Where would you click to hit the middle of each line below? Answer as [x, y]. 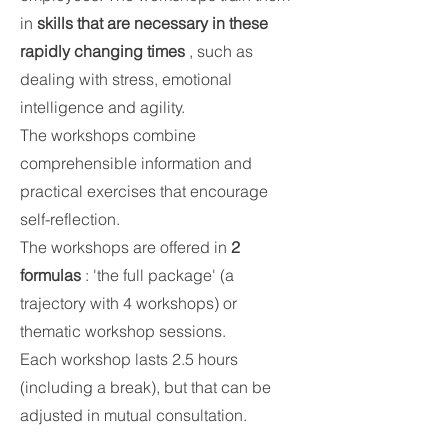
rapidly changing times [102, 51]
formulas [50, 275]
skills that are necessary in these [152, 23]
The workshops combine [108, 135]
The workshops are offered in [125, 247]
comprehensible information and [136, 163]
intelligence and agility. [102, 107]
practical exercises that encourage [144, 191]
